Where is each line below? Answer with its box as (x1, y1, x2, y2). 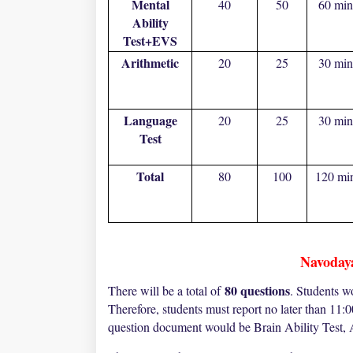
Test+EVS (123, 32, 177, 50)
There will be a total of (108, 282, 225, 299)
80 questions (225, 281, 290, 299)
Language (123, 111, 177, 129)
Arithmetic (121, 54, 179, 72)
